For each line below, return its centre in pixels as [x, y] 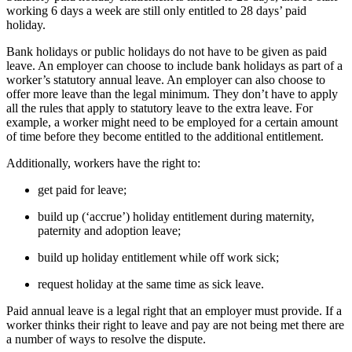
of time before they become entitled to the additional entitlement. [165, 136]
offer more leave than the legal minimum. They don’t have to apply [172, 93]
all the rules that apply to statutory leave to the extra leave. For [159, 108]
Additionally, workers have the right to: [103, 163]
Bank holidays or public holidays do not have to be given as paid [167, 51]
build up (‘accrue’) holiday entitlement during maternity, [176, 216]
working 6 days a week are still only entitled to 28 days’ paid [156, 10]
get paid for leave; [82, 189]
